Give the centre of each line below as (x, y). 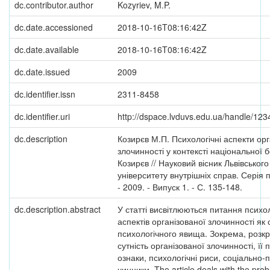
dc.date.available (47, 49)
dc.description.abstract (58, 209)
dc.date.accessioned (54, 27)
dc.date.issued (42, 72)
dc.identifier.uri (42, 116)
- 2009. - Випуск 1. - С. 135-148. (180, 187)
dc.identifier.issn (45, 94)
